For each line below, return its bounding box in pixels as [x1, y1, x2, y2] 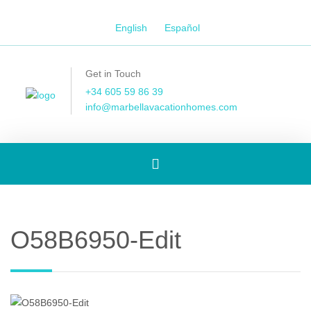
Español [165, 22, 201, 34]
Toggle [146, 155, 187, 171]
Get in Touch [85, 68, 141, 80]
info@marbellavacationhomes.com [85, 101, 237, 113]
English [115, 22, 147, 34]
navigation [146, 197, 209, 213]
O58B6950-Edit [10, 226, 181, 255]
